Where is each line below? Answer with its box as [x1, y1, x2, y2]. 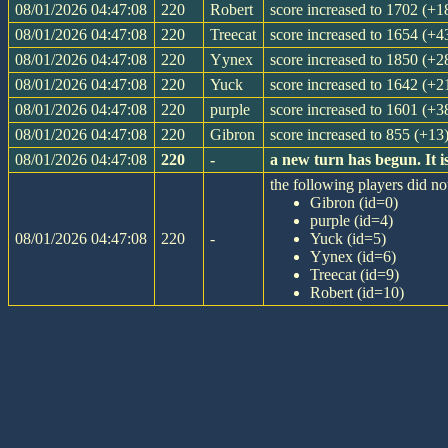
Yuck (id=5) [310, 230, 387, 248]
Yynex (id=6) [310, 248, 397, 266]
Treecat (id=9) [310, 266, 400, 284]
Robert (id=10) [310, 284, 405, 302]
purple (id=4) [310, 212, 394, 230]
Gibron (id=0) [310, 194, 399, 212]
